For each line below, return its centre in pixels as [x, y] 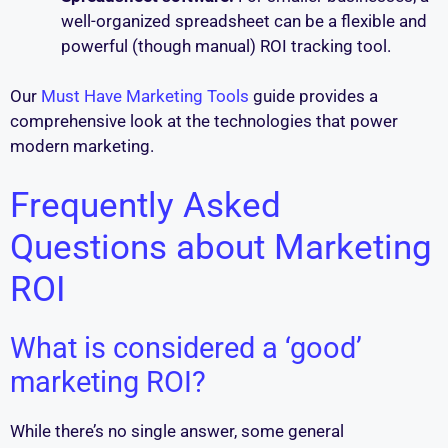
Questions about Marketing [221, 247]
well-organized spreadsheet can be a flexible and [244, 20]
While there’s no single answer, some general [177, 430]
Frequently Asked [145, 205]
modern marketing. [82, 146]
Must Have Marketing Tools [145, 96]
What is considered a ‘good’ [186, 347]
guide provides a [313, 96]
